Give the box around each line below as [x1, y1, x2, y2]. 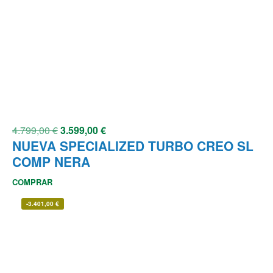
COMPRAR [12, 176, 52, 188]
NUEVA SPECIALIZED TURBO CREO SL [12, 136, 253, 155]
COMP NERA [12, 152, 90, 171]
